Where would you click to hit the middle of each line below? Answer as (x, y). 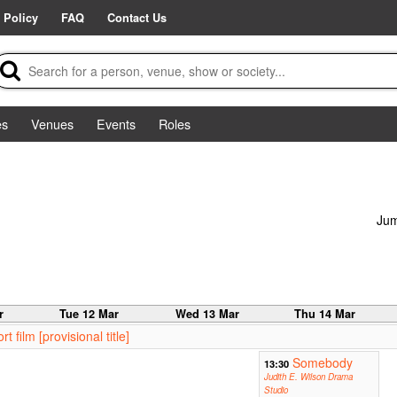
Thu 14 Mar (325, 314)
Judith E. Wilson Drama (308, 377)
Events (116, 124)
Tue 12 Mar (90, 314)
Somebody (322, 363)
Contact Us (137, 18)
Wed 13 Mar (207, 314)
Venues (52, 124)
